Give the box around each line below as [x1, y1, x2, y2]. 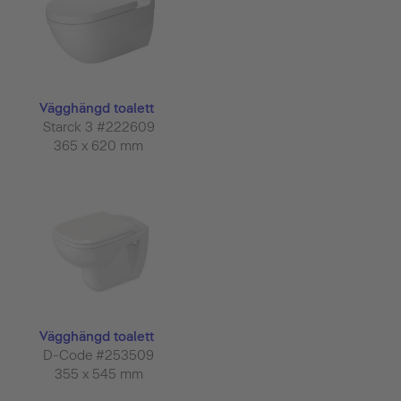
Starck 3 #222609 [42, 119, 158, 136]
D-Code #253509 [43, 346, 158, 363]
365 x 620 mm [54, 138, 147, 155]
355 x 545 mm [54, 365, 147, 382]
